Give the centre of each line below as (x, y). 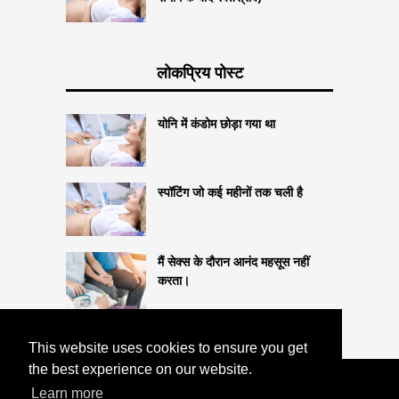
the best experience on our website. (140, 370)
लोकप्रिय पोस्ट (199, 72)
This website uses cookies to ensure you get (168, 348)
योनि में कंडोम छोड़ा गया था (216, 123)
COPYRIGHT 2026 (199, 389)
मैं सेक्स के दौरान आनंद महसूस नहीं (233, 262)
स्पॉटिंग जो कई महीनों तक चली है (230, 192)
